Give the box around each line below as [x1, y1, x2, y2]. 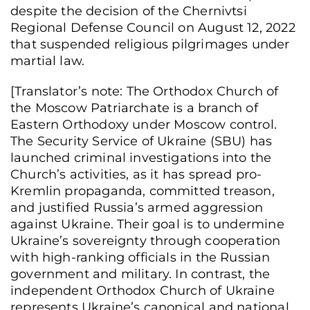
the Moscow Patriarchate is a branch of [10, 100, 258, 116]
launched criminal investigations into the [10, 149, 272, 165]
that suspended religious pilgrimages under [10, 36, 290, 52]
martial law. [10, 53, 85, 69]
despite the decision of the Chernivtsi [10, 3, 247, 19]
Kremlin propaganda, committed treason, [10, 183, 275, 199]
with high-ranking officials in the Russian [10, 249, 271, 265]
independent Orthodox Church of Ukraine [10, 282, 275, 298]
